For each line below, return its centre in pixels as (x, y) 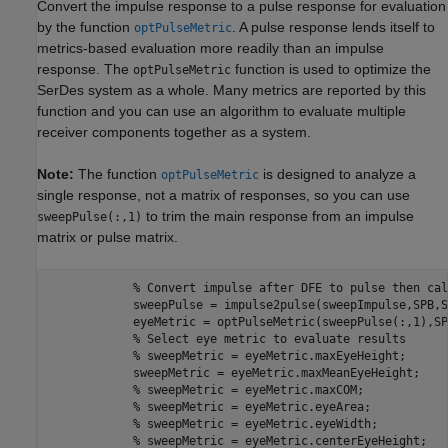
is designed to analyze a (337, 173)
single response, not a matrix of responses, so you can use (223, 194)
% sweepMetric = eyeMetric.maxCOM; (248, 390)
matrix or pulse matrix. (107, 236)
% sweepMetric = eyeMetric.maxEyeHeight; (269, 356)
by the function (85, 26)
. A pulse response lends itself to (333, 26)
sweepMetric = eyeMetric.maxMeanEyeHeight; (234, 373)
